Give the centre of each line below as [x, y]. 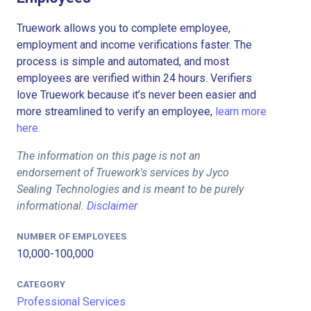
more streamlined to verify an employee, [116, 111]
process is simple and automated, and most [123, 61]
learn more [241, 111]
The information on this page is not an [109, 155]
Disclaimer [112, 205]
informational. [52, 205]
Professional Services [71, 301]
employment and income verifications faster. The [134, 44]
